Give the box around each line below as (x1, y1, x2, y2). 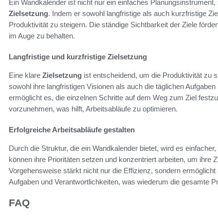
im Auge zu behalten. (9, 31, 75, 40)
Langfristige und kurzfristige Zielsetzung (9, 52, 147, 61)
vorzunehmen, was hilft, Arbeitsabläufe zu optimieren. (9, 104, 178, 113)
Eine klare (9, 71, 42, 79)
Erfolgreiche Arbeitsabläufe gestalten (9, 125, 135, 134)
